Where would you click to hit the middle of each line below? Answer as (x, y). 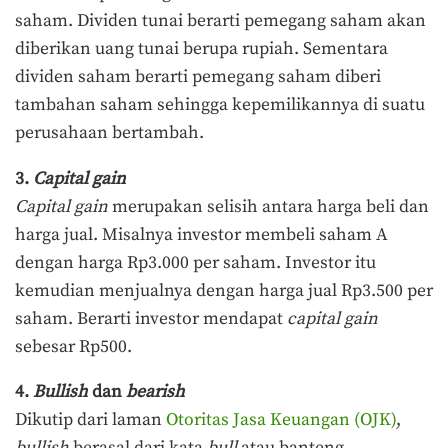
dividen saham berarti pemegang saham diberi (198, 77)
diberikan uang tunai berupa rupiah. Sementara (201, 49)
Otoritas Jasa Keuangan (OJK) (281, 420)
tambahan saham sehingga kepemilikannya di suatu (220, 105)
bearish (155, 392)
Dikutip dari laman (90, 420)
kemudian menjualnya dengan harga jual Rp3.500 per (224, 290)
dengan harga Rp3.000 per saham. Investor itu (195, 262)
